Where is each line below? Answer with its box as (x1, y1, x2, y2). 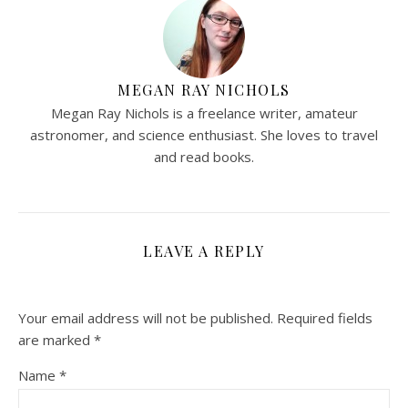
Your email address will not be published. (18, 308, 273, 327)
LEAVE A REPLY (143, 240, 265, 260)
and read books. (154, 147, 254, 166)
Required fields (277, 308, 372, 327)
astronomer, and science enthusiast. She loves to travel (30, 125, 378, 144)
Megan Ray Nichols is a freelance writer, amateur (50, 103, 358, 122)
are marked (18, 330, 94, 349)
